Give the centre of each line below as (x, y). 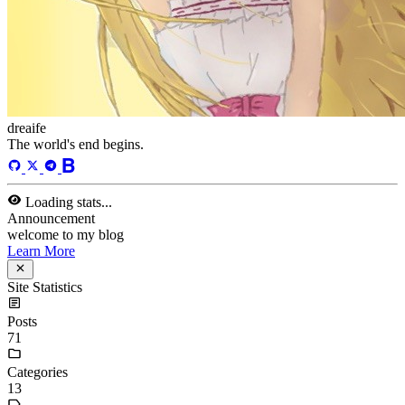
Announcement (51, 164)
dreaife (27, 73)
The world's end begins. (75, 89)
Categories (38, 317)
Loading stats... (69, 147)
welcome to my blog (66, 180)
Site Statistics (45, 232)
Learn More (41, 196)
